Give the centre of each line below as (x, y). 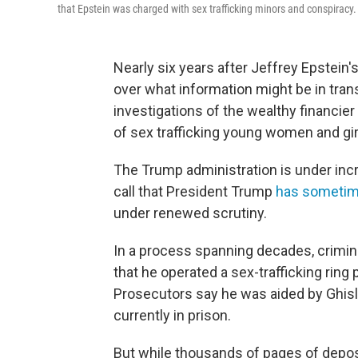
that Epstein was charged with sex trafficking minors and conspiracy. (207, 9)
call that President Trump (195, 191)
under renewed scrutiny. (190, 213)
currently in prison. (172, 315)
